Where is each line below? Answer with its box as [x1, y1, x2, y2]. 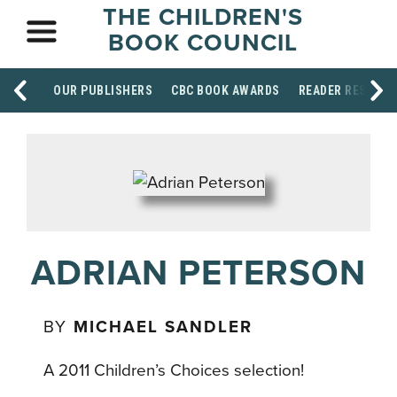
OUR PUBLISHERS [53, 83, 152, 97]
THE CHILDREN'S [102, 3, 303, 32]
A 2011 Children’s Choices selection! [43, 360, 305, 380]
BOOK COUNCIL [107, 28, 298, 58]
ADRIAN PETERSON [31, 251, 366, 294]
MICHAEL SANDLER [74, 316, 253, 337]
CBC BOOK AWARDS [171, 83, 280, 97]
